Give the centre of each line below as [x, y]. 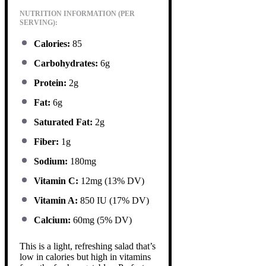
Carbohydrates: [66, 63]
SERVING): [39, 22]
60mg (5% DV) [101, 220]
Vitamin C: [56, 180]
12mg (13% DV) [111, 180]
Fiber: [46, 141]
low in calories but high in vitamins [85, 256]
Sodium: [51, 161]
